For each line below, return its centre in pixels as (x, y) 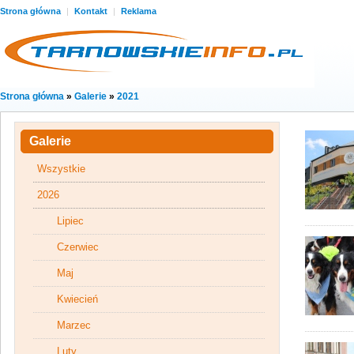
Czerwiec (78, 247)
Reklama (139, 11)
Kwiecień (77, 299)
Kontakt (92, 11)
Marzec (74, 325)
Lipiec (70, 221)
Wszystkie (61, 169)
